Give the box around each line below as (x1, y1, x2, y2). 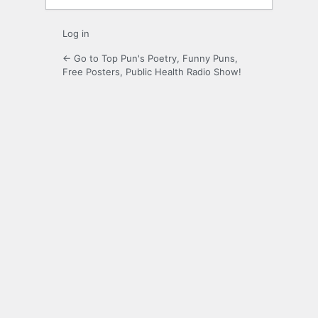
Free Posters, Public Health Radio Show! (62, 66, 241, 78)
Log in (62, 28, 89, 40)
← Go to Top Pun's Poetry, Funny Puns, (62, 53, 238, 65)
